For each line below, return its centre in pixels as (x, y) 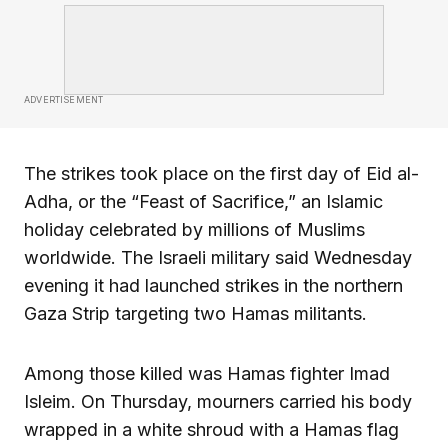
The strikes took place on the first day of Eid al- (221, 173)
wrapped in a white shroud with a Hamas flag (211, 429)
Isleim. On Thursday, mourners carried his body (218, 401)
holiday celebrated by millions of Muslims (194, 229)
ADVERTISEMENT (64, 99)
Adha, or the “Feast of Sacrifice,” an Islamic (203, 201)
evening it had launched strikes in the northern (213, 285)
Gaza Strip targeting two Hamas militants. (195, 313)
